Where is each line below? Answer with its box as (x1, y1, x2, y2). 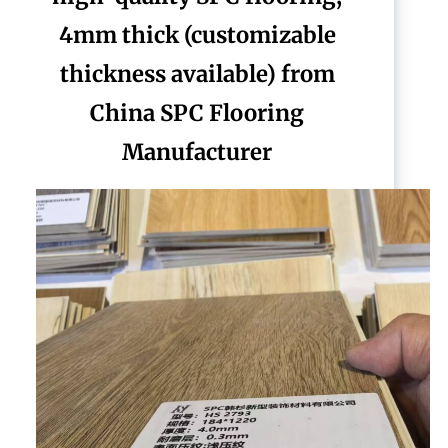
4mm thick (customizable (58, 21, 336, 49)
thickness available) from (59, 60, 335, 88)
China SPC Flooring (90, 99, 305, 127)
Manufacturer (122, 138, 273, 166)
